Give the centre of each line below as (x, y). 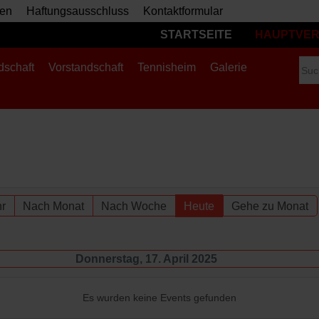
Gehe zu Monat (270, 206)
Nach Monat (53, 206)
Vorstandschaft (86, 67)
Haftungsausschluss (78, 11)
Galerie (229, 67)
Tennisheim (167, 67)
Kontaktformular (183, 11)
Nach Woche (134, 206)
